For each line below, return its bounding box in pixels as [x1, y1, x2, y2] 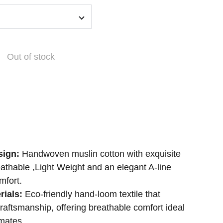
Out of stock [7, 51, 55, 62]
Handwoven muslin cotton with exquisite [22, 149, 181, 159]
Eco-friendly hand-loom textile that [22, 189, 160, 199]
